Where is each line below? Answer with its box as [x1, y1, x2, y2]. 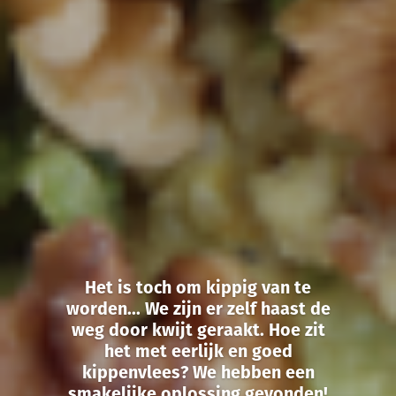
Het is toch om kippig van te [85, 275, 311, 301]
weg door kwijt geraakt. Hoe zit [71, 317, 325, 343]
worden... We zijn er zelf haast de [65, 296, 331, 322]
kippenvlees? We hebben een [81, 360, 315, 385]
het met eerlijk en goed [103, 339, 293, 364]
